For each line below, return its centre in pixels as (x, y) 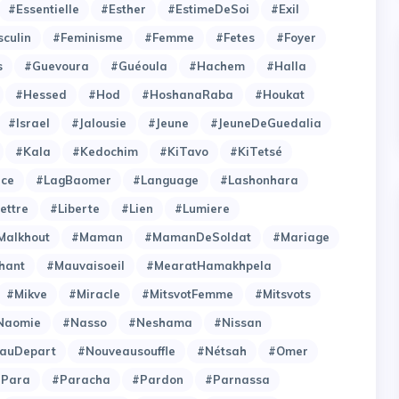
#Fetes (235, 37)
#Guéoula (139, 65)
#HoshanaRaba (187, 94)
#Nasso (85, 322)
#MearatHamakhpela (209, 265)
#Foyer (296, 37)
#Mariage (301, 236)
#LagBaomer (73, 179)
